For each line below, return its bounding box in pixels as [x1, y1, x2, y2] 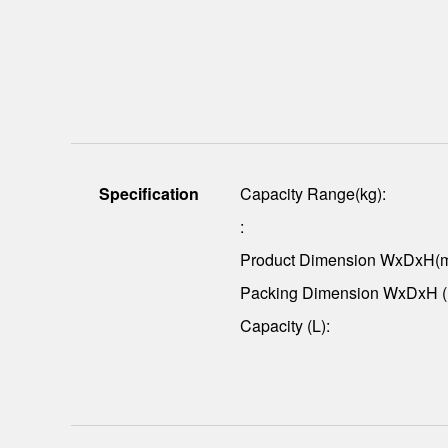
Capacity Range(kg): [240, 181, 387, 205]
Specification [99, 181, 200, 205]
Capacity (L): [240, 313, 331, 337]
